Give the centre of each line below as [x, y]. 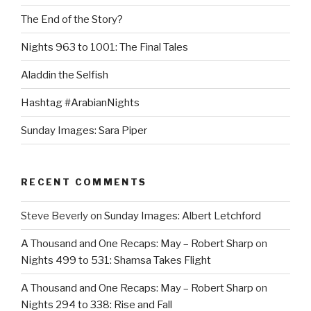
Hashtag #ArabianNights [80, 102]
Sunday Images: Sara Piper [84, 130]
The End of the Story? [72, 19]
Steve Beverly [54, 216]
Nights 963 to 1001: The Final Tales [104, 47]
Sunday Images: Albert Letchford [183, 216]
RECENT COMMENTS [84, 182]
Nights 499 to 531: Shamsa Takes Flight [116, 260]
